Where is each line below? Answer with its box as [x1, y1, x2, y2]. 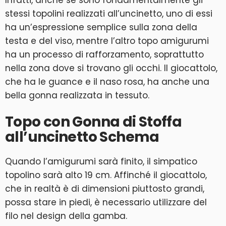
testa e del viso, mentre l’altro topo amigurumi [5, 34, 209, 47]
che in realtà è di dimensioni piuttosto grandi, [5, 182, 204, 195]
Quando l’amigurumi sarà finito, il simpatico [5, 155, 197, 167]
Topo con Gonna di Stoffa [5, 111, 182, 132]
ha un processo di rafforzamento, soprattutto [5, 48, 204, 61]
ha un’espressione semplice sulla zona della [5, 21, 197, 33]
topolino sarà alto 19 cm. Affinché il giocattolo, [5, 168, 207, 181]
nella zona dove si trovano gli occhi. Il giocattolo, [5, 62, 217, 74]
